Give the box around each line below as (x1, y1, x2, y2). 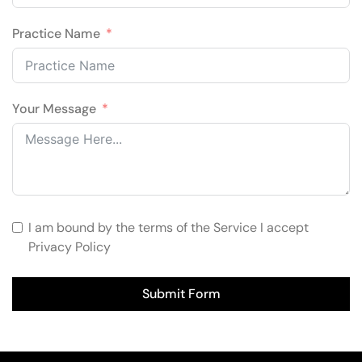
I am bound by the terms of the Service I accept (28, 219, 309, 237)
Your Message (12, 100, 96, 118)
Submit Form (141, 285, 221, 303)
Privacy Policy (28, 238, 111, 256)
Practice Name (12, 25, 100, 43)
